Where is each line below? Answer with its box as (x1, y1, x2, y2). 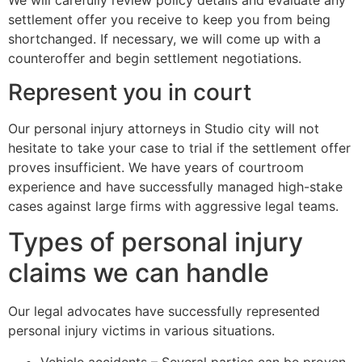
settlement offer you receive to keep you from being (8, 11, 330, 27)
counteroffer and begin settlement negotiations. (8, 49, 301, 66)
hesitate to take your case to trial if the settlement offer (8, 139, 351, 156)
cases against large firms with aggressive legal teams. (8, 197, 339, 214)
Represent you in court (8, 78, 251, 106)
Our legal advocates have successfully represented (8, 303, 320, 320)
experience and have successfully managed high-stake (8, 178, 343, 195)
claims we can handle (8, 257, 269, 289)
